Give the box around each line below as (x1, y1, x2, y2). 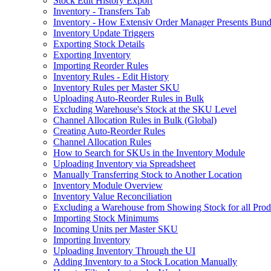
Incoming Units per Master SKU (53, 223, 178, 234)
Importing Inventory (53, 234, 130, 245)
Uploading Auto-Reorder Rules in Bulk (53, 93, 204, 103)
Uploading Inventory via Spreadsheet (53, 158, 195, 169)
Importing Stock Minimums (53, 212, 158, 223)
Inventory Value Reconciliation (53, 191, 172, 201)
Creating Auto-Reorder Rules (53, 125, 165, 136)
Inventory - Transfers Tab (53, 5, 150, 16)
